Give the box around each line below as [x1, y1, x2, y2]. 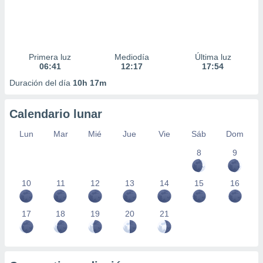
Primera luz [29, 52, 72, 62]
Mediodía [114, 52, 149, 62]
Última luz [194, 52, 231, 62]
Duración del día [9, 78, 73, 87]
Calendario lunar [9, 107, 102, 120]
